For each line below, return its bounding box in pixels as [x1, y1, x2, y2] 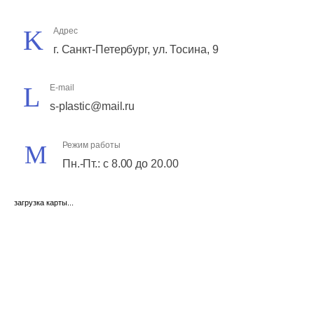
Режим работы [62, 140, 121, 151]
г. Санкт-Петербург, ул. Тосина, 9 [53, 43, 219, 55]
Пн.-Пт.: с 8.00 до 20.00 [62, 158, 179, 170]
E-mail [49, 83, 74, 93]
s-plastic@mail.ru [49, 100, 135, 113]
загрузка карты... [13, 198, 74, 207]
